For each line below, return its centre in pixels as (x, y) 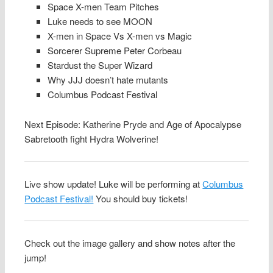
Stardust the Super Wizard (100, 65)
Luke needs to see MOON (100, 21)
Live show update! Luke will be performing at (114, 183)
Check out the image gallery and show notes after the (130, 243)
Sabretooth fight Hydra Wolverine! (92, 138)
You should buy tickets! (141, 198)
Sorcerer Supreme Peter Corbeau (114, 51)
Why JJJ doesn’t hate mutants (108, 80)
